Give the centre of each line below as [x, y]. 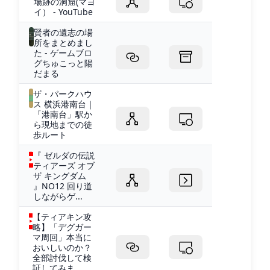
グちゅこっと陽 [63, 63]
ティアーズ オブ [64, 165]
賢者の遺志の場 [63, 32]
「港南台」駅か [63, 114]
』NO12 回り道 [62, 186]
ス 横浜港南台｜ [64, 104]
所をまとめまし [63, 42]
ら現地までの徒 [63, 124]
